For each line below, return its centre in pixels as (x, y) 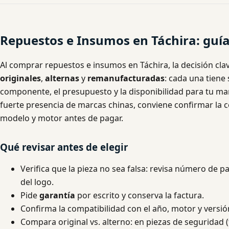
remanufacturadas (126, 78)
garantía (57, 196)
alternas (62, 78)
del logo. (37, 182)
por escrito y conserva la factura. (140, 196)
